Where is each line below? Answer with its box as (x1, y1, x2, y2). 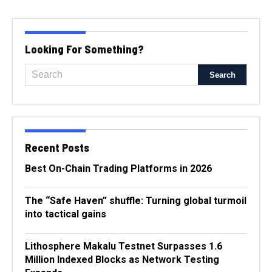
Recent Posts (25, 141, 89, 155)
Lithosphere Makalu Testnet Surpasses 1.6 (25, 240, 222, 253)
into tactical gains (25, 208, 106, 220)
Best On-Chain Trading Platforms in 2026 (25, 163, 212, 175)
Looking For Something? (25, 42, 144, 56)
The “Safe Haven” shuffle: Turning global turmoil (25, 195, 246, 207)
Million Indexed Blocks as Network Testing (25, 254, 219, 266)
